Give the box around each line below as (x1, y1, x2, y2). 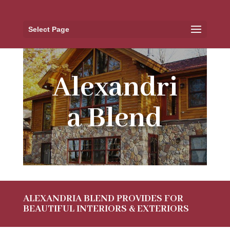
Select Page (28, 25, 69, 33)
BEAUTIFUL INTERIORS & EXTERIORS (23, 203, 189, 215)
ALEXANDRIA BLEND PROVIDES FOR (23, 193, 183, 205)
